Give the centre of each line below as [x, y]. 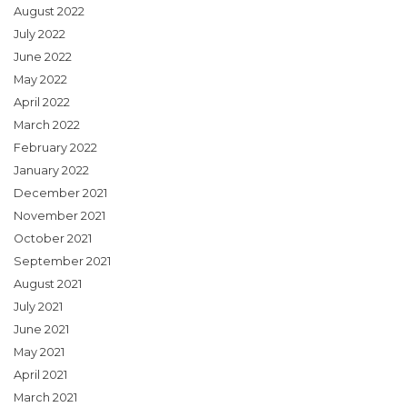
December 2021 [60, 194]
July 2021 [38, 307]
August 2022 [49, 12]
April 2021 [40, 375]
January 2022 [51, 171]
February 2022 [55, 148]
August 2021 [48, 284]
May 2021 [39, 352]
